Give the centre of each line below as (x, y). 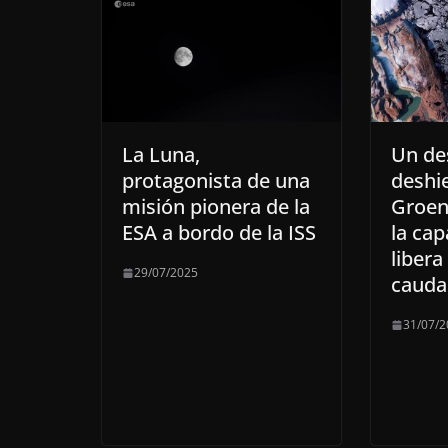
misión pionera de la (216, 207)
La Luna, (161, 155)
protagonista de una (216, 181)
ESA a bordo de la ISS (219, 233)
